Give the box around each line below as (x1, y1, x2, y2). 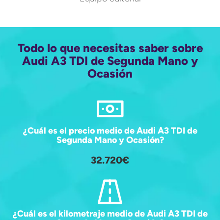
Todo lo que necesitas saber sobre (17, 40, 203, 55)
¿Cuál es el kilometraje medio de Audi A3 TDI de (12, 208, 208, 219)
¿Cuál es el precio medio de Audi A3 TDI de (23, 125, 197, 136)
